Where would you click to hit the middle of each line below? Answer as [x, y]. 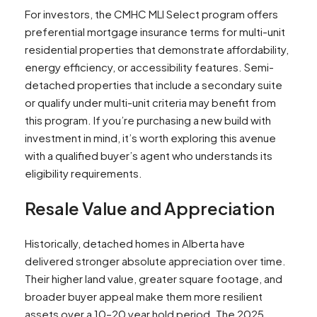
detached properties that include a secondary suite [154, 85]
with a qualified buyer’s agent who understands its [149, 156]
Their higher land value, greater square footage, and [154, 279]
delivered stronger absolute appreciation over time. [155, 261]
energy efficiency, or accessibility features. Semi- [149, 67]
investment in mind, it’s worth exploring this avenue [150, 138]
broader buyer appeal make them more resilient [144, 296]
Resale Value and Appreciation [150, 208]
